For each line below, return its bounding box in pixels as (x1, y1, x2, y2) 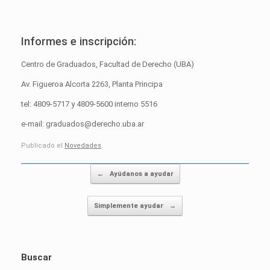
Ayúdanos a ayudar (107, 170, 174, 178)
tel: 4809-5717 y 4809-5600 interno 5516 (21, 99, 157, 108)
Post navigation (21, 165, 75, 175)
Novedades (64, 142, 101, 150)
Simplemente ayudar (94, 202, 165, 210)
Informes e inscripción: (21, 34, 136, 48)
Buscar (21, 252, 52, 263)
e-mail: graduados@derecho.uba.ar (21, 119, 144, 128)
